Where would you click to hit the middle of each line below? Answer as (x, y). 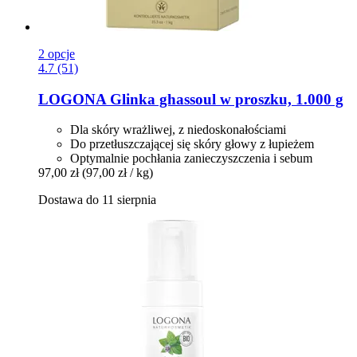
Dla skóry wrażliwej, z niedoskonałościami (178, 130)
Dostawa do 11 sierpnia (97, 200)
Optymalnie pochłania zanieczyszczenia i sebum (191, 159)
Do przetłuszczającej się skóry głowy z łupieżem (192, 144)
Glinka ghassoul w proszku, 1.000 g (225, 99)
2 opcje (57, 53)
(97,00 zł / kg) (118, 173)
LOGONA (72, 99)
